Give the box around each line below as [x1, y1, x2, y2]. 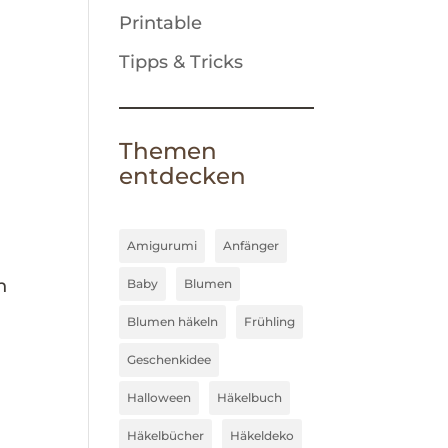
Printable [119, 12, 203, 34]
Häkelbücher [127, 428, 205, 443]
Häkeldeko [230, 428, 295, 443]
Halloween [127, 390, 192, 405]
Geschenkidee [127, 352, 212, 367]
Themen [119, 137, 218, 165]
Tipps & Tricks [119, 51, 244, 73]
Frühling [244, 314, 296, 329]
